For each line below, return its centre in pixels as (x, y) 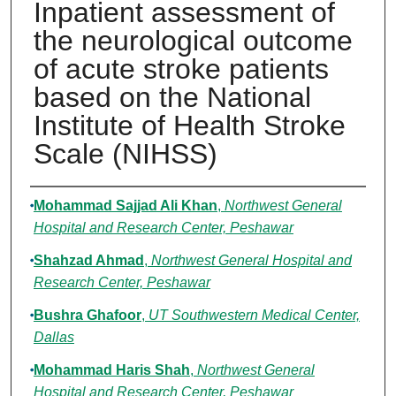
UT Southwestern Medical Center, (254, 316)
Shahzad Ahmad (88, 261)
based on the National (172, 98)
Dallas (53, 338)
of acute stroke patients (181, 69)
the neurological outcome (193, 41)
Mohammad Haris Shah (111, 370)
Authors (66, 204)
